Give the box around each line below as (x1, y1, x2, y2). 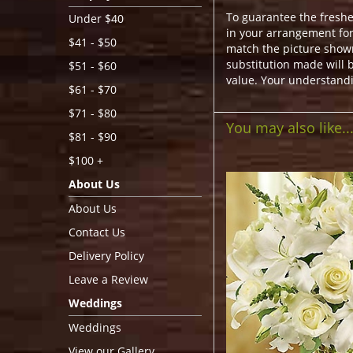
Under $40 (69, 11, 124, 26)
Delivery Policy (69, 248, 144, 263)
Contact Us (69, 225, 125, 240)
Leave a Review (69, 272, 148, 287)
